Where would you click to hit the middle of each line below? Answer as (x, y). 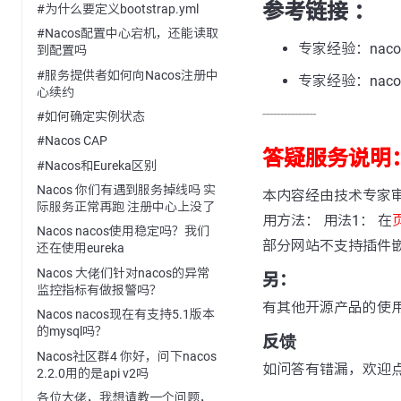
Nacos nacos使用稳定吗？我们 (123, 231)
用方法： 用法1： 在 (327, 221)
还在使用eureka (81, 248)
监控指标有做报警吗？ (99, 290)
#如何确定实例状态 (91, 116)
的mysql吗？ (72, 332)
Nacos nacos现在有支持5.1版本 (126, 315)
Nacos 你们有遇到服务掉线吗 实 (126, 190)
